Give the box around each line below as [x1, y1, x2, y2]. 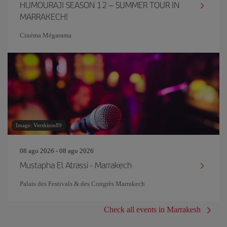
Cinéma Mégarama [20, 31, 71, 39]
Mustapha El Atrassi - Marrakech [20, 159, 132, 171]
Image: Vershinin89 [16, 122, 62, 128]
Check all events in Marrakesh [104, 205, 201, 214]
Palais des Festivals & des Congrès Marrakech [20, 180, 145, 187]
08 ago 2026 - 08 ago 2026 [20, 147, 94, 155]
